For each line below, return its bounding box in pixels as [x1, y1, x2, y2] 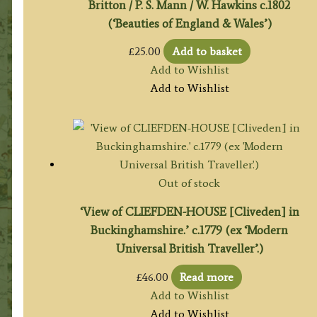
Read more [180, 270, 234, 284]
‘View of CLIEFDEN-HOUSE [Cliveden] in [79, 204, 299, 219]
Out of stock [158, 176, 221, 190]
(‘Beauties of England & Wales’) [107, 16, 272, 31]
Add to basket [171, 45, 242, 59]
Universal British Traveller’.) [115, 241, 263, 256]
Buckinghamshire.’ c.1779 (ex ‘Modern [91, 223, 289, 238]
